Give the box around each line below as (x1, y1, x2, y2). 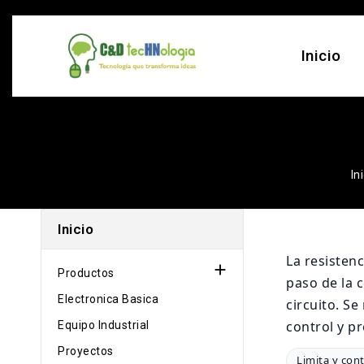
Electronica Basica (58, 292, 158, 305)
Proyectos (58, 344, 114, 357)
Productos (58, 266, 115, 279)
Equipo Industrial (58, 318, 149, 331)
